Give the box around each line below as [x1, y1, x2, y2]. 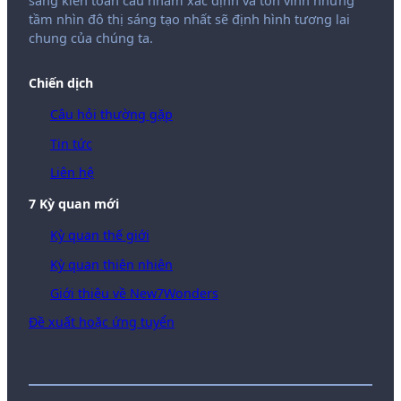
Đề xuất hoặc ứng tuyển [29, 312, 175, 330]
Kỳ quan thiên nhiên [50, 255, 173, 273]
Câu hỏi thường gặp [50, 106, 173, 124]
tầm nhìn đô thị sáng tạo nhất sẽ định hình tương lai [29, 10, 350, 29]
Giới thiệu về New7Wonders [50, 284, 218, 302]
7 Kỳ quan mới [29, 195, 119, 213]
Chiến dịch [29, 74, 93, 92]
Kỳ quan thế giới [50, 226, 149, 244]
